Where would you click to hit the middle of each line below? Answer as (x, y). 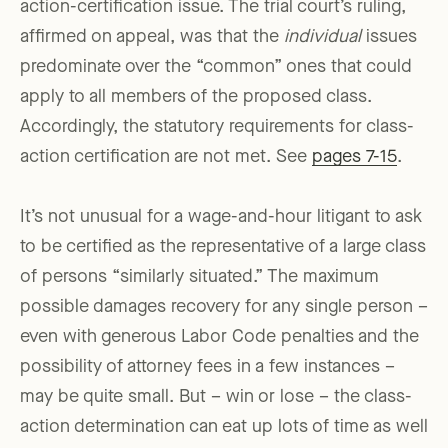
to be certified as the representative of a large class (223, 247)
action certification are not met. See (166, 157)
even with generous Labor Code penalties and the (219, 337)
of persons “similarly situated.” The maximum (199, 277)
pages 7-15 (354, 157)
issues (389, 37)
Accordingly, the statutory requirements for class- (217, 127)
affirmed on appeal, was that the (152, 37)
